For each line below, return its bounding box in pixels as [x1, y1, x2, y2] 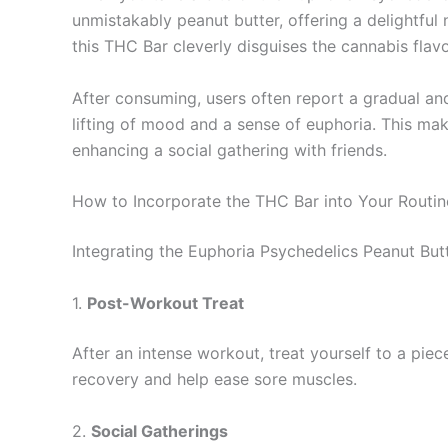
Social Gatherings [91, 420, 228, 441]
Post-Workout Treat [87, 292, 244, 313]
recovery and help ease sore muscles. [72, 368, 357, 389]
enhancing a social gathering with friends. [72, 139, 387, 160]
